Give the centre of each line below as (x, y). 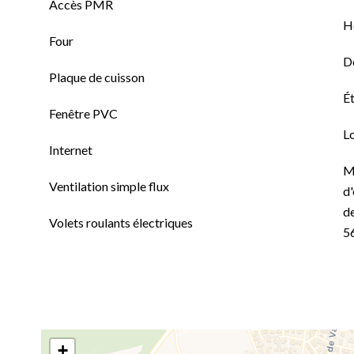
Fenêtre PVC (83, 113)
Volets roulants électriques (121, 222)
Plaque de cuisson (97, 77)
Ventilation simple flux (109, 186)
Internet (71, 150)
